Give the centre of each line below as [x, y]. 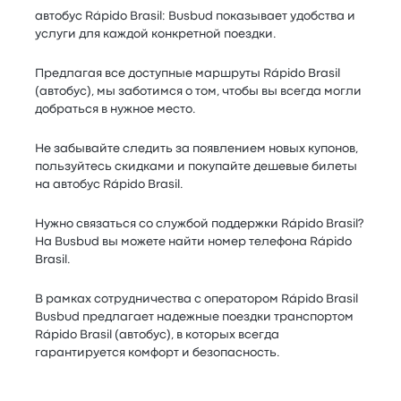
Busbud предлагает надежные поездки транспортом [195, 316]
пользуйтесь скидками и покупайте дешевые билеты [196, 166]
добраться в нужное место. [116, 109]
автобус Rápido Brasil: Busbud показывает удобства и [196, 16]
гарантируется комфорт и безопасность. [158, 352]
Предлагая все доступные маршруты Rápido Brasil [188, 73]
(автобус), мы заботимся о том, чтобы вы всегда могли [199, 91]
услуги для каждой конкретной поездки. [156, 34]
